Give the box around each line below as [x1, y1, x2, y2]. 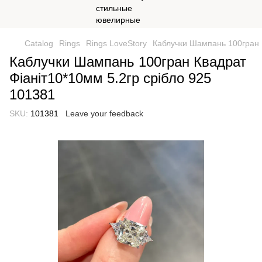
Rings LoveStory [86, 39, 147, 48]
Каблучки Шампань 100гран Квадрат [9, 54, 246, 70]
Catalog [25, 39, 53, 48]
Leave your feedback [65, 109, 143, 118]
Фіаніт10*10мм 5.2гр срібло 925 [9, 70, 211, 86]
